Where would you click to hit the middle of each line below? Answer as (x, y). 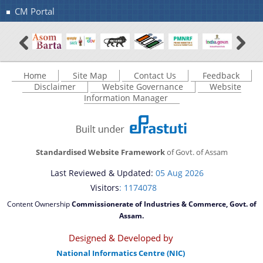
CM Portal (35, 12)
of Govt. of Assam (196, 152)
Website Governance (142, 86)
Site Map (90, 75)
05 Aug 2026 (180, 173)
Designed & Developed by (121, 238)
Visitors (104, 187)
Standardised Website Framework (100, 152)
